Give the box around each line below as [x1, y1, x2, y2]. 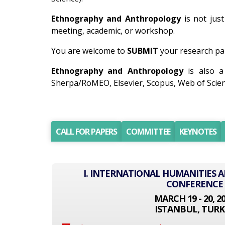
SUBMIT [127, 45, 158, 56]
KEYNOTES [179, 126, 216, 137]
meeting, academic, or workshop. [51, 25, 175, 36]
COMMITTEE [126, 126, 170, 137]
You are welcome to [51, 45, 127, 56]
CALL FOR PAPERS [56, 126, 117, 137]
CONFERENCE [166, 178, 223, 190]
